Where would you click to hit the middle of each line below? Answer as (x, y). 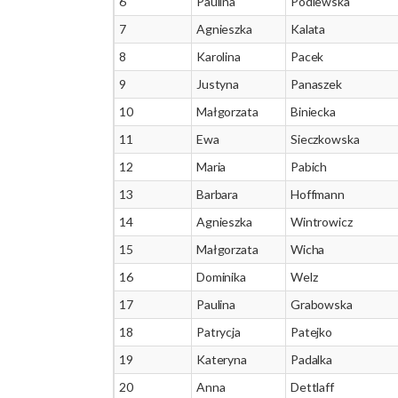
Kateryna (222, 359)
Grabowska (322, 304)
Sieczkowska (325, 139)
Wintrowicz (322, 222)
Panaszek (316, 84)
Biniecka (313, 111)
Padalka (312, 359)
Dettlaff (312, 387)
